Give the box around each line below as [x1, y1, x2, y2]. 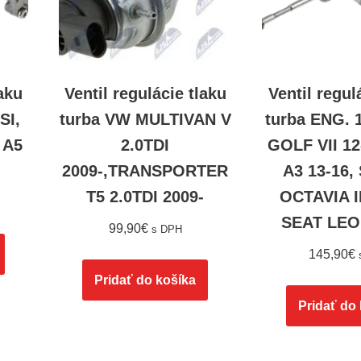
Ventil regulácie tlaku [64, 85, 226, 103]
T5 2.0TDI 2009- [86, 188, 205, 206]
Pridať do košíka [94, 273, 197, 288]
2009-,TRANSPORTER [62, 162, 229, 180]
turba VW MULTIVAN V [59, 110, 231, 129]
